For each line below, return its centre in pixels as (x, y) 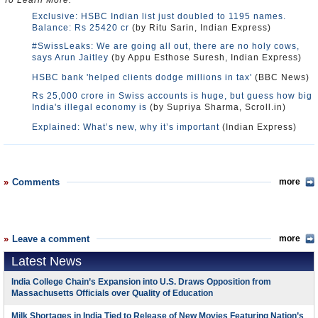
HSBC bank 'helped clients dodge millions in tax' (142, 77)
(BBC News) (281, 77)
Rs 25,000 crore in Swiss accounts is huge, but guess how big (172, 96)
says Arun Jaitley (70, 57)
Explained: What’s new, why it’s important (126, 127)
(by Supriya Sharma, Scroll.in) (216, 107)
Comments (36, 182)
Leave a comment (51, 239)
